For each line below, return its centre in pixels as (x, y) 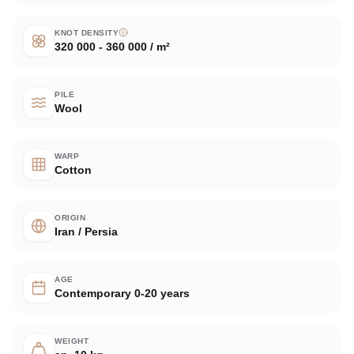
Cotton (73, 169)
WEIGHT (72, 341)
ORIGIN (70, 217)
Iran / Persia (86, 231)
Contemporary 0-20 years (122, 293)
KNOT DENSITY (87, 32)
